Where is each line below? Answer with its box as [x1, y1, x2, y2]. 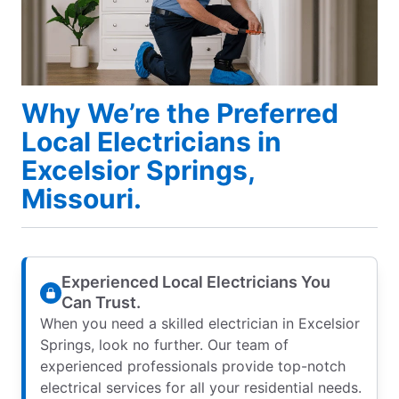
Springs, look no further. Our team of [40, 336, 289, 354]
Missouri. [21, 183, 142, 216]
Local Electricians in [21, 126, 281, 159]
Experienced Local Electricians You [61, 273, 330, 292]
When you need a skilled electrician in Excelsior [40, 314, 360, 333]
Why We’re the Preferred [21, 97, 338, 130]
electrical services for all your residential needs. [40, 379, 362, 397]
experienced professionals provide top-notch [40, 357, 346, 376]
